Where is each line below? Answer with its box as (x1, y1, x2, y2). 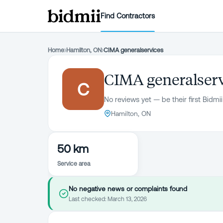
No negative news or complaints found (69, 185, 187, 193)
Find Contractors (101, 11, 155, 20)
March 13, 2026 (108, 196, 147, 203)
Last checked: (69, 196, 108, 203)
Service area (57, 160, 90, 167)
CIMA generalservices (104, 46, 163, 54)
